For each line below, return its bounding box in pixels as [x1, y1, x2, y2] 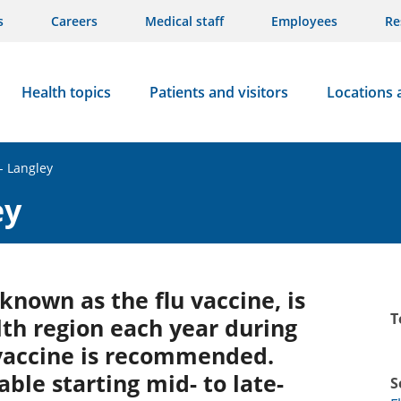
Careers [51, 13, 98, 30]
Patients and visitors [149, 82, 288, 102]
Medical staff [145, 13, 224, 30]
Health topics [21, 82, 111, 102]
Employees [271, 13, 337, 30]
